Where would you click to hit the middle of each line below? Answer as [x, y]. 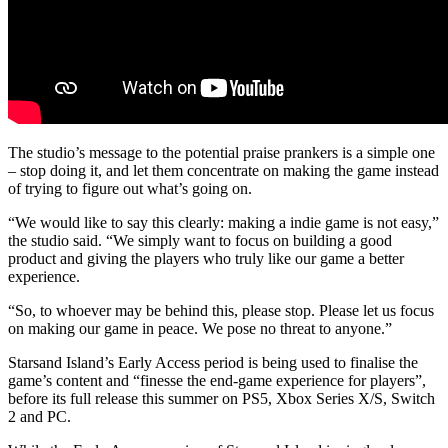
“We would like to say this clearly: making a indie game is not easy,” [223, 222]
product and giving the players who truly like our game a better [206, 258]
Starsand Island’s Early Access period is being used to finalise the [213, 362]
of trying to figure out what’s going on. [130, 188]
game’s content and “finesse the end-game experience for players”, [217, 380]
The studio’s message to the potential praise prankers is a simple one [221, 152]
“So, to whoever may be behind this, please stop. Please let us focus [221, 310]
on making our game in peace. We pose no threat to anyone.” [200, 328]
